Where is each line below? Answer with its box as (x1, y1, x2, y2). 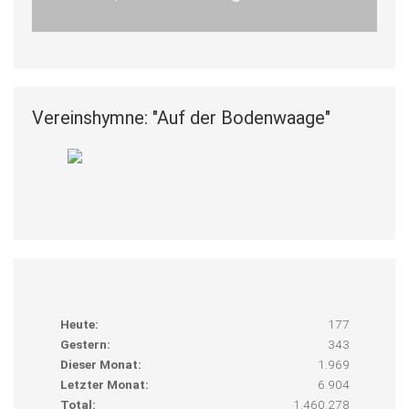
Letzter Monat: (59, 376, 149, 392)
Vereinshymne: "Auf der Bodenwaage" (32, 106, 330, 129)
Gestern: (59, 336, 110, 351)
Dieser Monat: (59, 356, 142, 372)
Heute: (59, 316, 99, 331)
